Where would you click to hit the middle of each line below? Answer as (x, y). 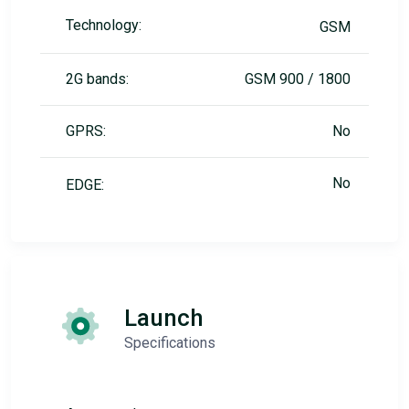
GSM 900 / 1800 (298, 79)
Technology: (104, 25)
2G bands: (97, 79)
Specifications (170, 343)
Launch (164, 318)
